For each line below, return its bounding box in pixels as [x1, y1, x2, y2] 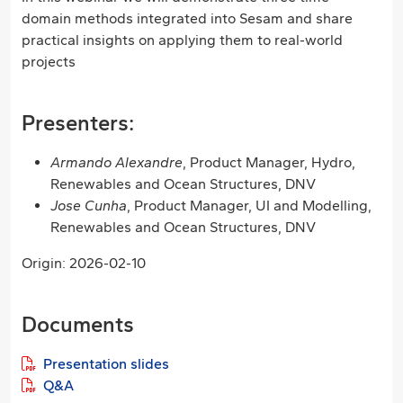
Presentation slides [40, 355, 169, 372]
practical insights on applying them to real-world [22, 31, 343, 49]
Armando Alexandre [50, 154, 183, 171]
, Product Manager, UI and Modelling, [127, 197, 372, 214]
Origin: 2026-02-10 [22, 255, 146, 272]
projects [22, 53, 76, 70]
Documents [22, 312, 134, 337]
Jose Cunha [50, 197, 127, 214]
